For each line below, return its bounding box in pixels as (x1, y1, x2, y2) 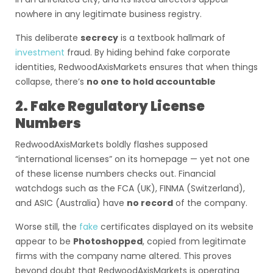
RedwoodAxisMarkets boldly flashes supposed (15, 138, 208, 151)
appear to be (15, 235, 73, 247)
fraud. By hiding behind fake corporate (67, 46, 230, 58)
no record (127, 197, 173, 209)
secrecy (80, 32, 118, 44)
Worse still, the (15, 221, 79, 233)
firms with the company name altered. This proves (15, 250, 232, 262)
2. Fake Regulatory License (15, 97, 205, 116)
